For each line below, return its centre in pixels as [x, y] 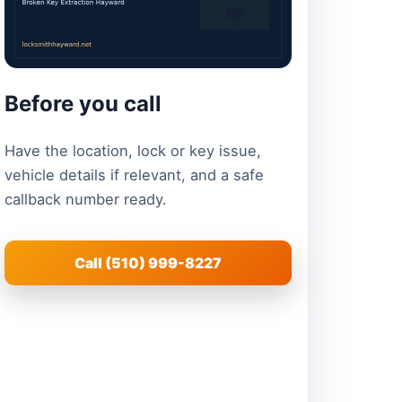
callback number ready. [85, 200]
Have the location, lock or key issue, [132, 151]
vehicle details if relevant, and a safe [134, 175]
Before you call [83, 104]
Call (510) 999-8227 [148, 262]
